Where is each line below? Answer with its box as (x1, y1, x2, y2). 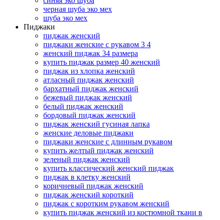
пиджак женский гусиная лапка (43, 120, 150, 129)
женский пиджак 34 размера (43, 49, 138, 58)
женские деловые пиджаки (43, 129, 134, 137)
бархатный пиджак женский (43, 84, 138, 93)
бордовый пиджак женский (43, 111, 136, 120)
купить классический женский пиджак (43, 164, 174, 173)
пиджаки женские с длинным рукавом (43, 137, 172, 146)
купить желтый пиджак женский (43, 146, 154, 155)
